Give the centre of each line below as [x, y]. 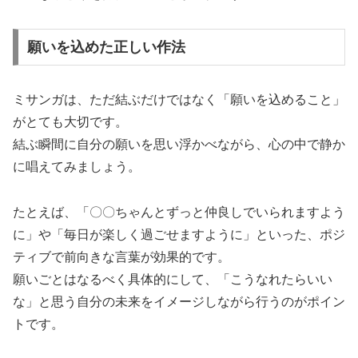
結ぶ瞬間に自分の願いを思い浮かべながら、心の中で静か [179, 144]
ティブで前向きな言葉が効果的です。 [121, 257]
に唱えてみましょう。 [77, 166]
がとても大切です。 [70, 121]
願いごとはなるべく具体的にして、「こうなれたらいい [173, 279]
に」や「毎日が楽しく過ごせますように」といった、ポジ [179, 234]
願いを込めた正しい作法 [106, 47]
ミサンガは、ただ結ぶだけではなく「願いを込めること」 [179, 99]
